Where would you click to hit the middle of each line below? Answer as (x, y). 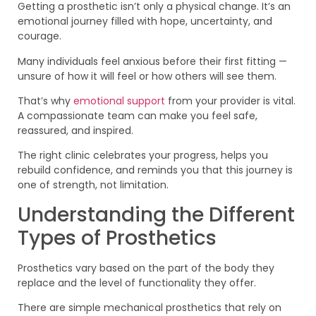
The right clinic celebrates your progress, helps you (143, 156)
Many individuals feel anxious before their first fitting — (152, 61)
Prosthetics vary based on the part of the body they (146, 268)
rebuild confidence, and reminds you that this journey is (155, 170)
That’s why (45, 101)
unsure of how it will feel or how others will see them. (147, 76)
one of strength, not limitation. (93, 185)
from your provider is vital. (232, 101)
